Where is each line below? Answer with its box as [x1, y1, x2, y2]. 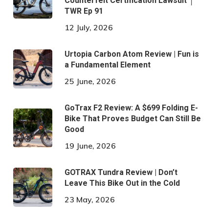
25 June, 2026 [64, 76, 116, 86]
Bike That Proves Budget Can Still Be [64, 113, 201, 123]
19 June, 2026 [64, 140, 116, 151]
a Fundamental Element [64, 60, 151, 69]
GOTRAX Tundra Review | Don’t [64, 167, 177, 177]
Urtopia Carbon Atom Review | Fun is [64, 49, 199, 59]
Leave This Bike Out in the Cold [64, 178, 180, 188]
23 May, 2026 [64, 194, 115, 204]
